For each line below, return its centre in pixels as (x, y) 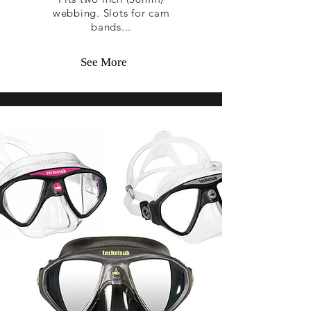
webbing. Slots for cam (111, 13)
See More (103, 62)
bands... (111, 27)
